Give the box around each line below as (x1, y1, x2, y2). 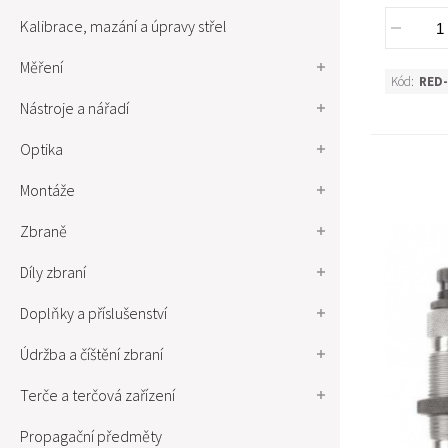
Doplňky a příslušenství (20, 303, 167, 323)
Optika (20, 139, 63, 159)
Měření (20, 57, 63, 77)
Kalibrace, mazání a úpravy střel (20, 16, 227, 36)
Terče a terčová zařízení (20, 385, 175, 405)
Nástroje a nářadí (20, 98, 129, 118)
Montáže (20, 180, 75, 200)
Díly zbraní (20, 262, 86, 282)
